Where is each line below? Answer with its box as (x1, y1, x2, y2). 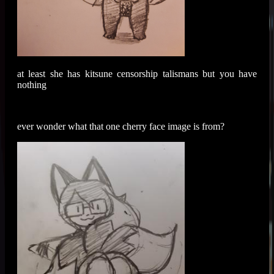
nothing (17, 79, 46, 90)
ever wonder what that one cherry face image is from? (17, 120, 224, 131)
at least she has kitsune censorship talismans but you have (17, 68, 257, 79)
